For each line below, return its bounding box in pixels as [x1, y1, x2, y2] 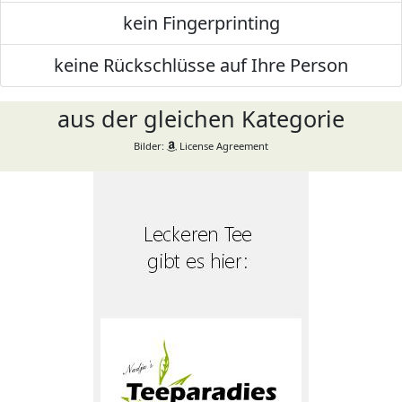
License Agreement [177, 139, 268, 153]
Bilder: [134, 139, 167, 153]
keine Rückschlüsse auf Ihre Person [54, 53, 348, 77]
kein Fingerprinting [122, 11, 280, 35]
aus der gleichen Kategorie [57, 103, 345, 134]
